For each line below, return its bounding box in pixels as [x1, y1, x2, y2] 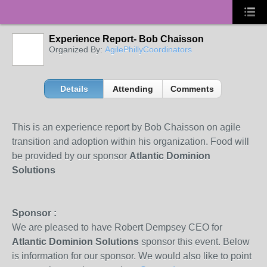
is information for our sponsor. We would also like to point [12, 251, 252, 261]
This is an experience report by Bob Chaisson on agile [12, 122, 241, 132]
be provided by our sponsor [12, 151, 129, 161]
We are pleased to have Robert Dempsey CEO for [12, 222, 222, 232]
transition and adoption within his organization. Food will [12, 136, 249, 147]
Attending [113, 84, 154, 94]
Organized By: [49, 45, 105, 54]
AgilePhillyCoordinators [105, 45, 192, 54]
